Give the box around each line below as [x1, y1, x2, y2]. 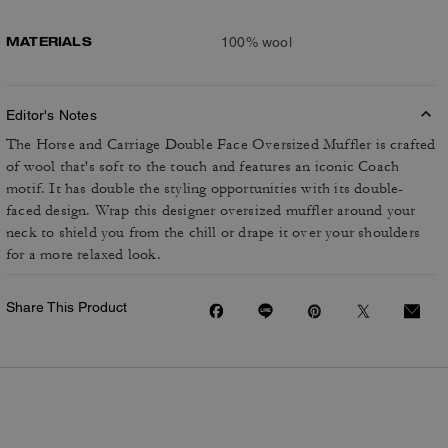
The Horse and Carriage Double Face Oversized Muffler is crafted [6, 135, 436, 154]
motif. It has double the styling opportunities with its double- [6, 179, 404, 198]
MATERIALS [6, 33, 92, 49]
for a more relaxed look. [6, 245, 161, 264]
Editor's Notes [6, 107, 97, 123]
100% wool [221, 34, 292, 50]
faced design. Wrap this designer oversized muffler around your [6, 201, 416, 220]
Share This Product [6, 299, 127, 315]
